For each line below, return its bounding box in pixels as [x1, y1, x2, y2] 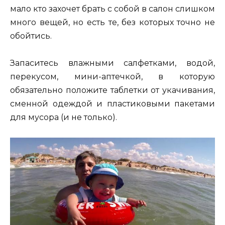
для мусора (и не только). [10, 112, 117, 122]
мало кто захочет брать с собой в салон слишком [10, 4, 215, 14]
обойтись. [10, 31, 52, 41]
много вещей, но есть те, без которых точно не [10, 17, 215, 27]
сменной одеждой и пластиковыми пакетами [10, 98, 215, 108]
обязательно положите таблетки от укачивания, [10, 85, 215, 95]
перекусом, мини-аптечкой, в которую [10, 71, 215, 81]
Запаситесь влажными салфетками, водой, [10, 58, 215, 68]
